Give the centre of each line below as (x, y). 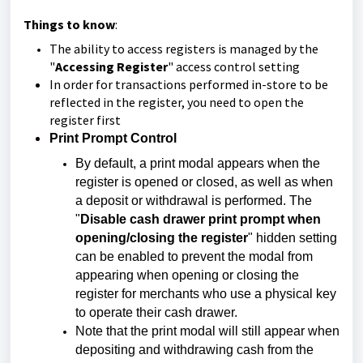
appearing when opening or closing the (187, 275)
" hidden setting (293, 238)
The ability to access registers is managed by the (184, 49)
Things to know (69, 24)
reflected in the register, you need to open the (177, 102)
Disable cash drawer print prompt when (201, 219)
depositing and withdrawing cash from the (194, 350)
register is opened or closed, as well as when (204, 182)
